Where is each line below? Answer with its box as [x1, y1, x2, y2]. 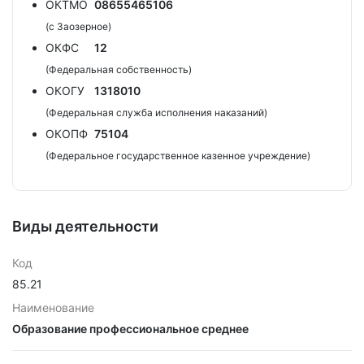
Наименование [12, 301, 94, 314]
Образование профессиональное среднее [12, 322, 249, 336]
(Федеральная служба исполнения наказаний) [45, 106, 267, 119]
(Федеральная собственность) [45, 63, 192, 76]
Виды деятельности [12, 218, 158, 235]
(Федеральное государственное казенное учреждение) [45, 149, 310, 162]
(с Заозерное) [45, 20, 111, 32]
